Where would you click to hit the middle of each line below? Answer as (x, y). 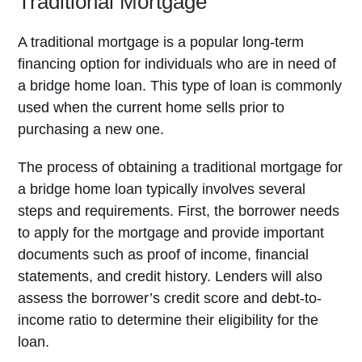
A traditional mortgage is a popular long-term (161, 42)
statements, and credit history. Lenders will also (170, 276)
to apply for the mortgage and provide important (171, 233)
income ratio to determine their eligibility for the (168, 320)
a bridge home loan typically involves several (162, 189)
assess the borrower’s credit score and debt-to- (170, 298)
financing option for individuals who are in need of (177, 64)
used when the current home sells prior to (152, 107)
